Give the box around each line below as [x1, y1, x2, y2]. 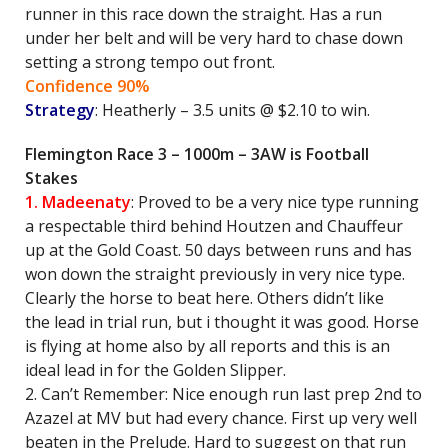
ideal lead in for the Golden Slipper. [25, 359, 286, 381]
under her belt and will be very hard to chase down [25, 27, 403, 49]
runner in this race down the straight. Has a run [25, 3, 382, 25]
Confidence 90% [25, 75, 150, 97]
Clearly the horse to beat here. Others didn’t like [25, 287, 384, 309]
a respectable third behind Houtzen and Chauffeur [25, 215, 403, 237]
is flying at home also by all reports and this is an [25, 335, 390, 357]
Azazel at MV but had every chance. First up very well [25, 407, 417, 429]
